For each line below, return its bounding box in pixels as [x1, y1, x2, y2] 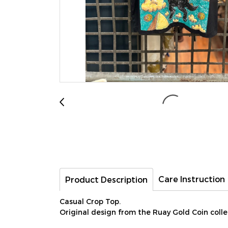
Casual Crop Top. [60, 197, 121, 206]
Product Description [65, 175, 148, 184]
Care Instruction [158, 174, 225, 184]
